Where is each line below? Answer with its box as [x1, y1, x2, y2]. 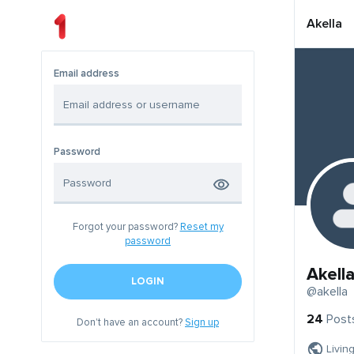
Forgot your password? [72, 220, 180, 234]
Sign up [185, 316, 219, 330]
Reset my [179, 220, 224, 234]
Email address [54, 67, 119, 81]
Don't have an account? [77, 316, 185, 330]
